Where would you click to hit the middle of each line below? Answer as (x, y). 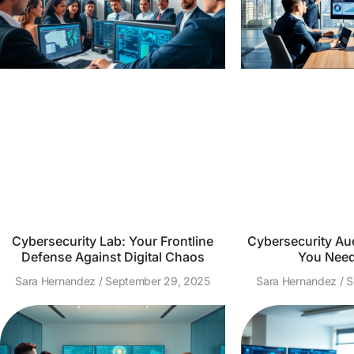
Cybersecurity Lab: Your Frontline (113, 241)
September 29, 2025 (156, 281)
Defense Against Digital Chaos (113, 257)
